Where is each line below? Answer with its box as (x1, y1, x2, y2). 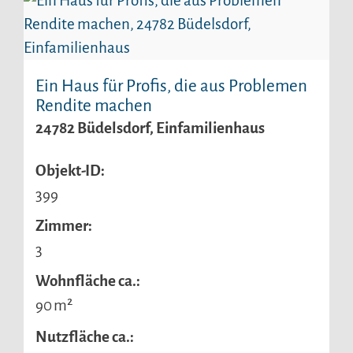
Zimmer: (35, 217, 92, 235)
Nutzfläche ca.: (35, 328, 134, 345)
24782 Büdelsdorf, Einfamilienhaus (35, 119, 265, 136)
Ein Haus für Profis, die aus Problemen (35, 76, 307, 95)
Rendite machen (35, 96, 152, 115)
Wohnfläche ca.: (35, 273, 140, 290)
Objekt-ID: (35, 162, 105, 179)
